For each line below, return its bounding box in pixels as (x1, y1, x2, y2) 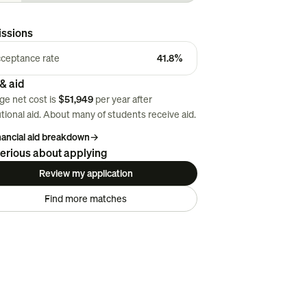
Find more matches (45, 192, 127, 205)
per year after (95, 93, 152, 106)
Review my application (38, 167, 133, 180)
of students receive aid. (97, 108, 196, 121)
